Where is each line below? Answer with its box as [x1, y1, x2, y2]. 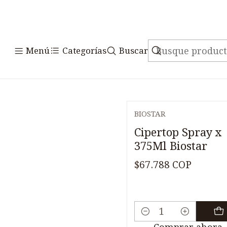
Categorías [62, 45, 106, 56]
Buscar [119, 45, 148, 56]
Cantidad [134, 213, 174, 224]
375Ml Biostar [134, 139, 207, 153]
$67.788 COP [134, 159, 192, 171]
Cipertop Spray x [134, 125, 222, 139]
